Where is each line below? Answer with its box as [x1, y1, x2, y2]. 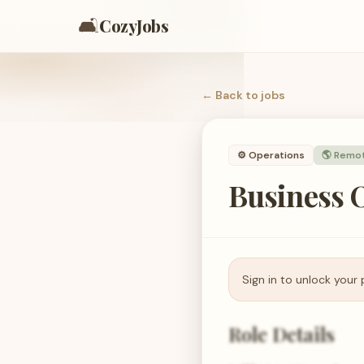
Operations [249, 149, 305, 162]
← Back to [201, 88, 261, 102]
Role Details [228, 321, 335, 347]
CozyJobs [99, 15, 168, 37]
